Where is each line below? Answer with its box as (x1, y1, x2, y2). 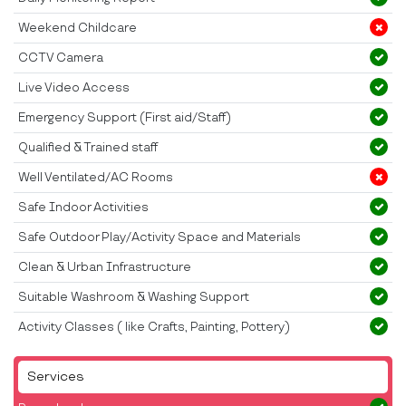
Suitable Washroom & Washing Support (18, 290, 249, 305)
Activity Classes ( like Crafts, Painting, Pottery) (18, 320, 290, 335)
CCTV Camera (18, 51, 103, 66)
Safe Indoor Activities (18, 200, 149, 216)
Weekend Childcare (18, 21, 137, 36)
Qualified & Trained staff (18, 140, 158, 156)
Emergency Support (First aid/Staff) (18, 111, 231, 126)
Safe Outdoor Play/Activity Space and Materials (18, 230, 301, 246)
